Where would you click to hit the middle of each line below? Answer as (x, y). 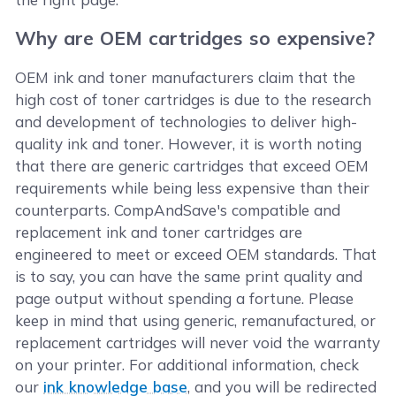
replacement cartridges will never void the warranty (198, 343)
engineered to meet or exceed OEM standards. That (196, 254)
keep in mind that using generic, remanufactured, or (196, 320)
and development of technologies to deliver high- (187, 122)
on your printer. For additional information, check (187, 365)
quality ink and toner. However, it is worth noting (189, 144)
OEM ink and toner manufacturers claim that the (186, 77)
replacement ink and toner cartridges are (159, 232)
